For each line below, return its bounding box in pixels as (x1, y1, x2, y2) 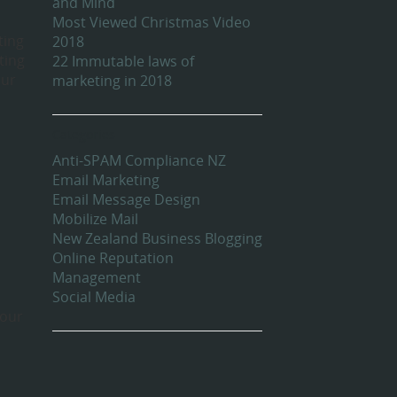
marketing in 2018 (51, 71, 172, 91)
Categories (51, 126, 115, 144)
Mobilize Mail (51, 209, 138, 230)
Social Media (51, 287, 136, 307)
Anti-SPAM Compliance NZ (51, 151, 226, 171)
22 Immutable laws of (51, 51, 194, 72)
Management (51, 268, 141, 288)
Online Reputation (51, 248, 174, 269)
